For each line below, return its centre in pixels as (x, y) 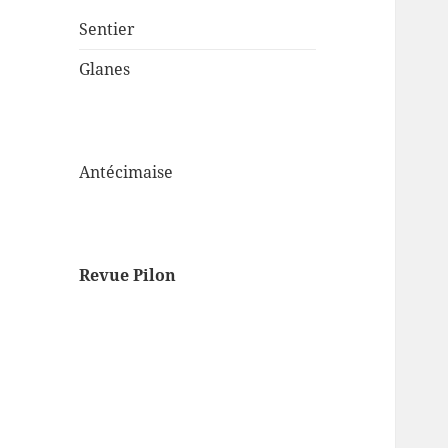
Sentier (107, 29)
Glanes (105, 69)
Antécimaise (126, 172)
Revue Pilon (128, 275)
